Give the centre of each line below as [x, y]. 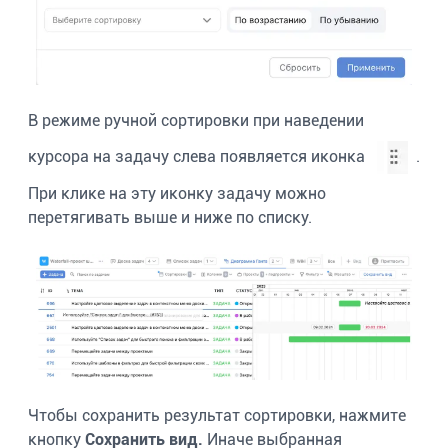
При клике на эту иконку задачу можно [177, 193]
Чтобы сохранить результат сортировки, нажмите [217, 415]
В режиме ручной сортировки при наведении [196, 120]
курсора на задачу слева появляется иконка [198, 156]
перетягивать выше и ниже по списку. [170, 217]
